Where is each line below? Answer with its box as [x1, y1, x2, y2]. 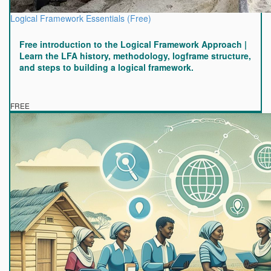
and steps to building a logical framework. [19, 61, 194, 73]
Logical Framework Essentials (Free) [10, 12, 151, 24]
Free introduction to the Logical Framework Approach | [19, 38, 247, 50]
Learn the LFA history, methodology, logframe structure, [19, 50, 251, 62]
